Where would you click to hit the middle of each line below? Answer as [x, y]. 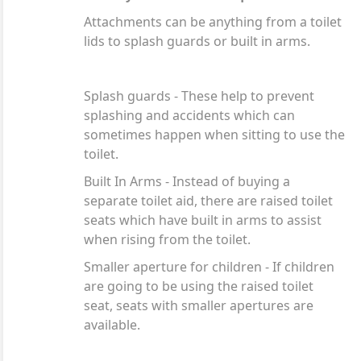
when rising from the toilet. [167, 239]
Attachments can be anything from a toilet [213, 21]
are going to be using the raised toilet [199, 286]
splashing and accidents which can [189, 115]
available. [112, 324]
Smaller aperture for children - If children [209, 266]
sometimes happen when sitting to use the [214, 134]
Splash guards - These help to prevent [199, 95]
